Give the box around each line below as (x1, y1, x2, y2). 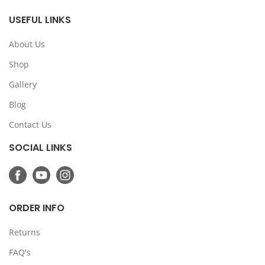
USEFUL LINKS (9, 13, 71, 27)
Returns (9, 227, 40, 238)
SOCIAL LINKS (9, 141, 72, 154)
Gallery (9, 79, 37, 90)
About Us (9, 38, 45, 50)
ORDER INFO (9, 201, 64, 215)
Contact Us (9, 119, 51, 130)
